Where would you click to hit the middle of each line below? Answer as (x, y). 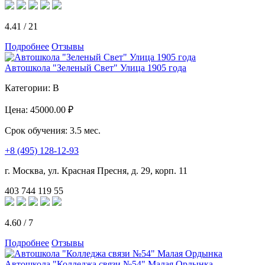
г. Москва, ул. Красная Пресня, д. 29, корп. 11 (96, 170)
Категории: (29, 88)
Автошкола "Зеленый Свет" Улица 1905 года (96, 67)
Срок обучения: (37, 130)
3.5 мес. (85, 130)
